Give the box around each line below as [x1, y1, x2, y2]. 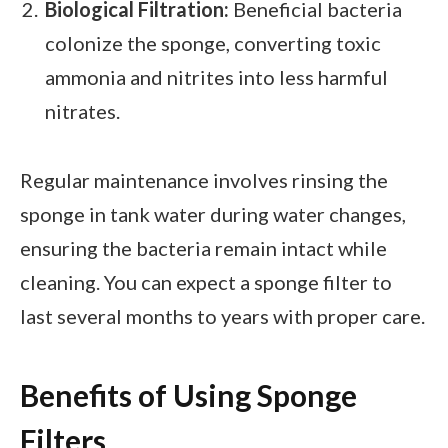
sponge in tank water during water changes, [20, 201, 406, 226]
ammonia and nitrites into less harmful [45, 64, 388, 89]
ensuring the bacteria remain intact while [20, 235, 387, 260]
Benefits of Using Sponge [20, 377, 357, 414]
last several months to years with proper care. [20, 303, 425, 328]
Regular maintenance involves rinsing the [20, 167, 388, 192]
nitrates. [45, 98, 120, 123]
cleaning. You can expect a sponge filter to [20, 269, 392, 294]
